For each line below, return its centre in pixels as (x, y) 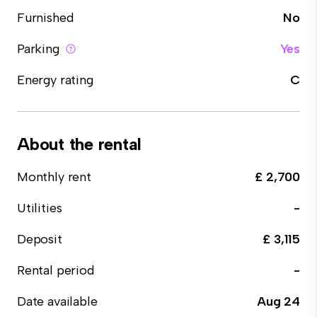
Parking (38, 49)
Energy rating (55, 80)
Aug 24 (278, 301)
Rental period (56, 270)
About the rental (80, 144)
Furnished (45, 18)
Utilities (40, 208)
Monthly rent (54, 177)
